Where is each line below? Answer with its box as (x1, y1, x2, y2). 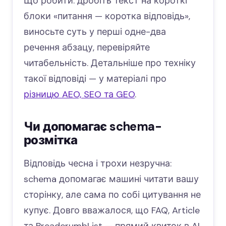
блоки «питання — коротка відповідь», (24, 10, 190, 23)
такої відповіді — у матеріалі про (24, 73, 166, 85)
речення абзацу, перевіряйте (24, 41, 150, 54)
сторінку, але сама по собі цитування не (24, 189, 201, 201)
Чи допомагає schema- (24, 119, 161, 135)
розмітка (24, 132, 78, 148)
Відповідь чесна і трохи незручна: (24, 157, 172, 170)
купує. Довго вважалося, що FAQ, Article (24, 204, 200, 217)
